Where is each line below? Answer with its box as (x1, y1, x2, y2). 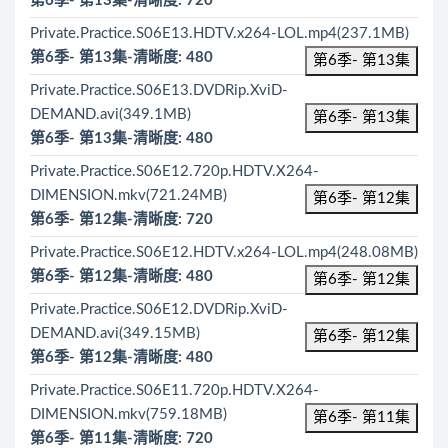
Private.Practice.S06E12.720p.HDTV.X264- (30, 164, 319, 179)
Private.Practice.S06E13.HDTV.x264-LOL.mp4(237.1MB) (30, 26, 409, 41)
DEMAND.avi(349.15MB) (30, 326, 200, 341)
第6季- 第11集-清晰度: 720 (30, 431, 213, 446)
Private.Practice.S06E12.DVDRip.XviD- (30, 302, 288, 317)
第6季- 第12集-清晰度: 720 (30, 212, 213, 227)
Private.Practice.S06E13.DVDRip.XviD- (30, 83, 288, 98)
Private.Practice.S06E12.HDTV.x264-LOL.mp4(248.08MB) (30, 245, 418, 260)
